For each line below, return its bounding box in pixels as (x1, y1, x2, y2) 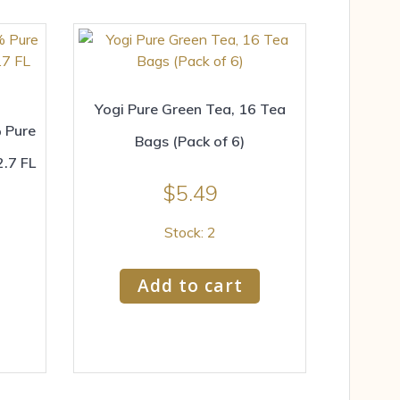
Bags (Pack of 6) (135, 131, 245, 150)
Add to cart (137, 273, 243, 298)
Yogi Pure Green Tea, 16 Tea (94, 99, 286, 118)
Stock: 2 (163, 223, 216, 242)
